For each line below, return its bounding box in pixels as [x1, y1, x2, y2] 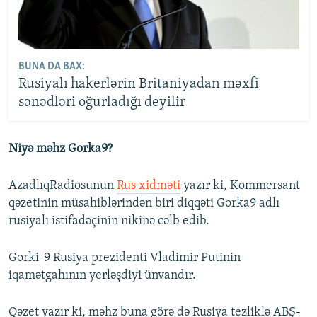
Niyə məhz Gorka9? [8, 142, 113, 156]
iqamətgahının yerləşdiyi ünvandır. [8, 269, 196, 282]
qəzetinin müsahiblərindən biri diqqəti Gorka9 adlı [8, 197, 279, 210]
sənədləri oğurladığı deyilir [18, 95, 185, 110]
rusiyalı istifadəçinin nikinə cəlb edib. [8, 214, 209, 228]
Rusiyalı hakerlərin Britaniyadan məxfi [18, 76, 259, 91]
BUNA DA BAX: [18, 60, 85, 72]
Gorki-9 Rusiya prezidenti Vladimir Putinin [8, 251, 241, 265]
